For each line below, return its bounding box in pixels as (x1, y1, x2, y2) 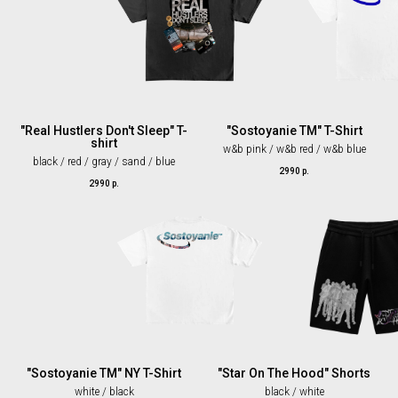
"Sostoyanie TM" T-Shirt (226, 123, 362, 138)
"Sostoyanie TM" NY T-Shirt (27, 366, 181, 381)
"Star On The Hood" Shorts (218, 366, 370, 381)
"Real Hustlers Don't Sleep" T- (20, 123, 187, 138)
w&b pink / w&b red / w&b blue (222, 142, 366, 155)
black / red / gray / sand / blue (33, 155, 175, 168)
